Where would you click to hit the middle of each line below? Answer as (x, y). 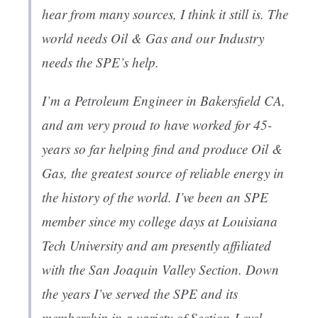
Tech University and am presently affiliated (157, 246)
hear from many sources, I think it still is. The (165, 14)
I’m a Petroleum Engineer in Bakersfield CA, (164, 101)
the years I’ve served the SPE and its (140, 294)
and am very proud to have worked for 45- (157, 125)
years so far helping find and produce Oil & (162, 149)
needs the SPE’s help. (100, 62)
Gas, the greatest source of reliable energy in (163, 173)
